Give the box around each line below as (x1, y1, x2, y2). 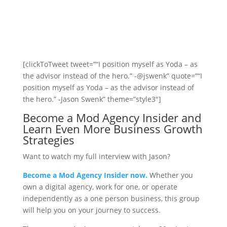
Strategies (22, 132, 74, 147)
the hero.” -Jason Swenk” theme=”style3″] (22, 94, 161, 104)
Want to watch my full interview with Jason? (22, 152, 170, 161)
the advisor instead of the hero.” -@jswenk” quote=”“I (22, 71, 202, 81)
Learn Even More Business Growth (22, 121, 203, 136)
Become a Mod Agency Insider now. (22, 170, 147, 180)
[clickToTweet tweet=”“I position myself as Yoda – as (22, 59, 198, 69)
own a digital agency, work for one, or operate (22, 182, 177, 192)
